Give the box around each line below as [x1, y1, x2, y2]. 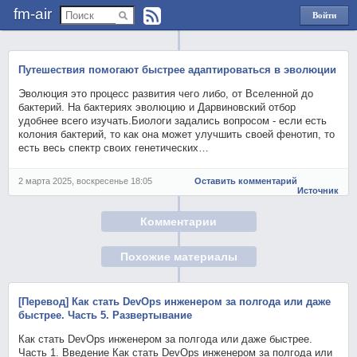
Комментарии [140, 214, 217, 228]
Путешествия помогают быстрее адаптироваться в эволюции [18, 64, 337, 76]
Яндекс [310, 34, 339, 44]
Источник [296, 186, 339, 195]
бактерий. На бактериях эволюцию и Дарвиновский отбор [18, 101, 296, 113]
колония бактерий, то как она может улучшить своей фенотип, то [18, 128, 335, 140]
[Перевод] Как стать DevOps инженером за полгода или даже [18, 295, 331, 308]
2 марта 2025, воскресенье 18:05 [18, 176, 153, 186]
